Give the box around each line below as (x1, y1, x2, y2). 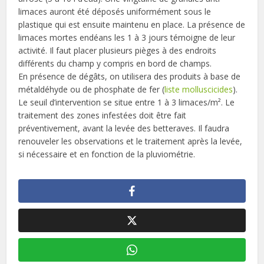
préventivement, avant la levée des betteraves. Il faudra (18, 122, 230, 134)
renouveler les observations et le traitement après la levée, (18, 135, 243, 147)
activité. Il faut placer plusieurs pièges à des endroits (18, 44, 217, 56)
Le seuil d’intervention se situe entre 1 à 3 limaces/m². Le (18, 96, 235, 108)
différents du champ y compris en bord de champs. (18, 57, 212, 69)
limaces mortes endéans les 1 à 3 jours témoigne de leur (18, 31, 236, 43)
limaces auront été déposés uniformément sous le (18, 5, 212, 17)
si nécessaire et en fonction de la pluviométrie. (18, 148, 196, 160)
